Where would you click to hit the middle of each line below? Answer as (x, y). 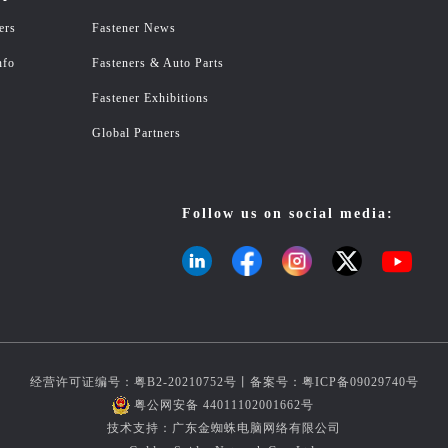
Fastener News (134, 28)
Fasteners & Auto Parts (158, 63)
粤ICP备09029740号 (360, 382)
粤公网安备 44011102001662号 (224, 405)
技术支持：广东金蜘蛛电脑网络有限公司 (224, 428)
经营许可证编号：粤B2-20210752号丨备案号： (165, 382)
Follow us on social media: (288, 213)
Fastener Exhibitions (150, 98)
